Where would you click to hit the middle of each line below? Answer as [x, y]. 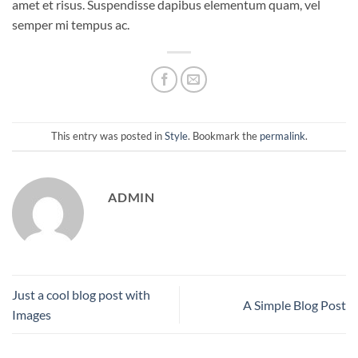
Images [32, 315]
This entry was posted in [107, 136]
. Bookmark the [223, 136]
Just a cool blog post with [81, 295]
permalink [282, 136]
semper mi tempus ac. [71, 25]
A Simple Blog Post [294, 304]
